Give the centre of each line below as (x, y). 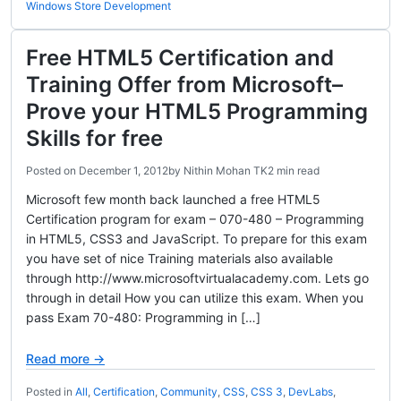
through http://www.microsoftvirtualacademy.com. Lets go (197, 278)
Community (189, 392)
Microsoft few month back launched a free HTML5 (173, 199)
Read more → (65, 358)
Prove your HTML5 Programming (197, 111)
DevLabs (311, 392)
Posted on (52, 171)
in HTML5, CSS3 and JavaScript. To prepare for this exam (196, 239)
